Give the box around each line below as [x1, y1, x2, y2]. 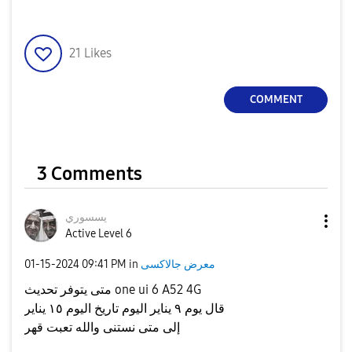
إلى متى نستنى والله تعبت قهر [24, 319, 180, 335]
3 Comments [37, 162, 142, 185]
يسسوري [65, 210, 107, 224]
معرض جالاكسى [141, 258, 215, 272]
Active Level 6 [65, 226, 132, 240]
